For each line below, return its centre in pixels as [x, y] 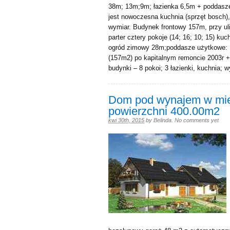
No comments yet [197, 120]
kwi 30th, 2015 [126, 120]
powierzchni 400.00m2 [164, 111]
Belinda [162, 120]
